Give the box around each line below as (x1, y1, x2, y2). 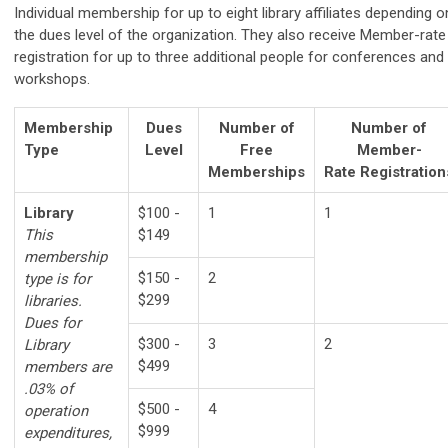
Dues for (24, 314, 81, 332)
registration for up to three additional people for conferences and (14, 48, 444, 66)
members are (24, 358, 112, 376)
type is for (24, 270, 91, 288)
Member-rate (360, 26, 446, 44)
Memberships (208, 163, 305, 181)
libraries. (24, 292, 82, 310)
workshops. (14, 70, 90, 88)
